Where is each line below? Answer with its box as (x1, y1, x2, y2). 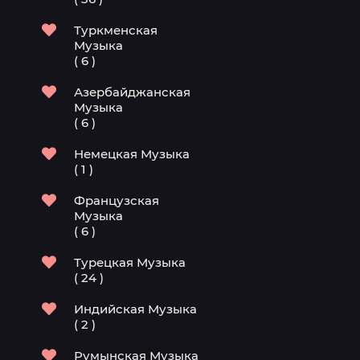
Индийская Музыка (74, 301, 197, 317)
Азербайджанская (74, 84, 190, 100)
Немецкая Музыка (74, 146, 190, 162)
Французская (74, 193, 159, 208)
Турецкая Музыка (74, 255, 186, 270)
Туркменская (74, 22, 157, 38)
